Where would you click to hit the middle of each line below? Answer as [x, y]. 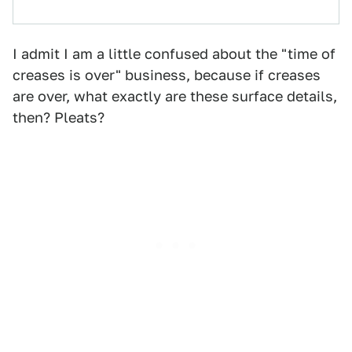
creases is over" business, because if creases [167, 75]
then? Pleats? [59, 117]
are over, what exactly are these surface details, [175, 96]
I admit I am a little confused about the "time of [174, 54]
